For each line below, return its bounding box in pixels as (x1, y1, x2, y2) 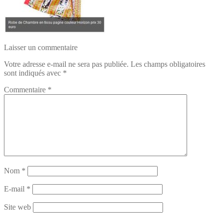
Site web (4, 202, 31, 211)
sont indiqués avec (4, 68, 63, 77)
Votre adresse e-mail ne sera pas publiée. (4, 59, 129, 68)
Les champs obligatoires (131, 59, 205, 68)
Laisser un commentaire (4, 43, 78, 52)
